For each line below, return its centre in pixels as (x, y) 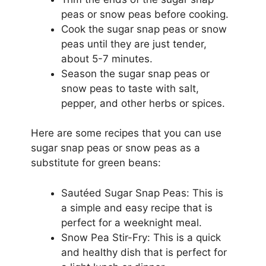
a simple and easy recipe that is (137, 208)
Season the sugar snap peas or (135, 73)
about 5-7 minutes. (107, 58)
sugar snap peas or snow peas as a (115, 148)
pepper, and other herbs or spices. (143, 103)
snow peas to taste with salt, (130, 88)
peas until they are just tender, (134, 44)
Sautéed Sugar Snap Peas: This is (142, 193)
